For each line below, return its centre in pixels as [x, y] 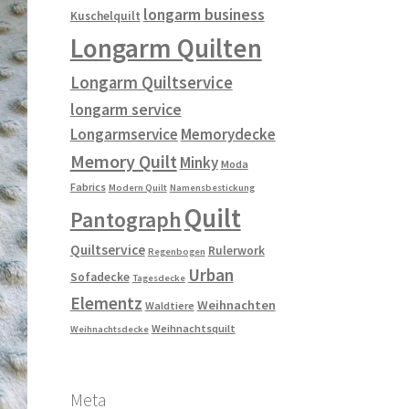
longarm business [204, 14]
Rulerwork [236, 250]
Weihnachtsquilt [193, 328]
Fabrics [88, 186]
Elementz [106, 303]
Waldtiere [169, 305]
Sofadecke [100, 277]
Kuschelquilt [105, 16]
